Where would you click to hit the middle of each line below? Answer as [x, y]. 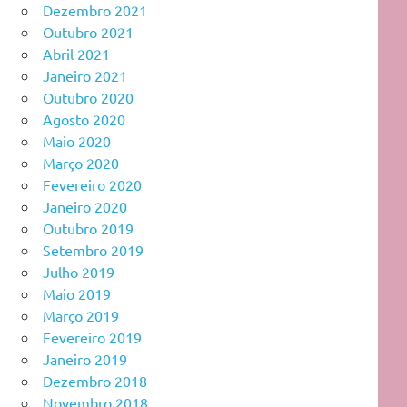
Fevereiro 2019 [92, 337]
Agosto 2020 [84, 119]
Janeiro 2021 [85, 75]
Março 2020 [81, 162]
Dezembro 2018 [95, 380]
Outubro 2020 [88, 97]
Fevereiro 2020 [92, 184]
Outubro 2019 [88, 228]
